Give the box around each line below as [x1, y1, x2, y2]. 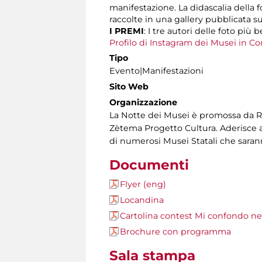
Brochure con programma [120, 226, 231, 237]
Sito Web [109, 81, 149, 92]
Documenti [109, 157, 189, 174]
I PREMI [109, 26, 144, 37]
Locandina [120, 195, 164, 206]
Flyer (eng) [120, 179, 166, 190]
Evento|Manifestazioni [109, 65, 204, 77]
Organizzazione [109, 97, 177, 108]
